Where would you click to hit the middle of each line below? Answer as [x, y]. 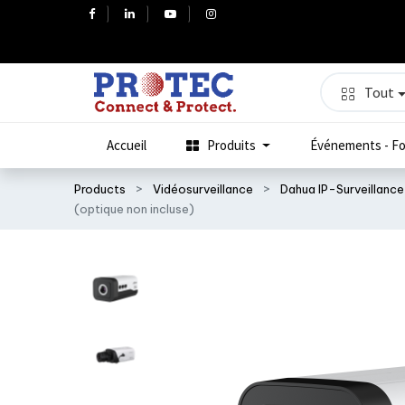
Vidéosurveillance [203, 189]
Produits [231, 146]
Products [100, 189]
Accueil [126, 146]
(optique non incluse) [135, 209]
